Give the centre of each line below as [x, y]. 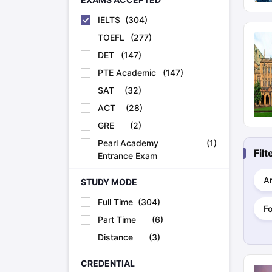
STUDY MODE [109, 182]
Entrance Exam [127, 156]
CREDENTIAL [107, 263]
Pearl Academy [128, 143]
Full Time [115, 202]
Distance [115, 237]
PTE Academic [127, 73]
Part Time [117, 220]
